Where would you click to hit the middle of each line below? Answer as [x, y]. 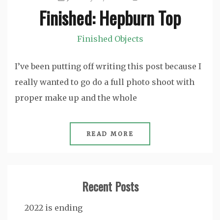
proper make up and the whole [76, 97]
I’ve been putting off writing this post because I [108, 66]
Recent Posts [110, 186]
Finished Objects [110, 39]
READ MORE [110, 134]
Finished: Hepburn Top [110, 17]
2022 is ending [54, 207]
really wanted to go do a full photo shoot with [105, 82]
